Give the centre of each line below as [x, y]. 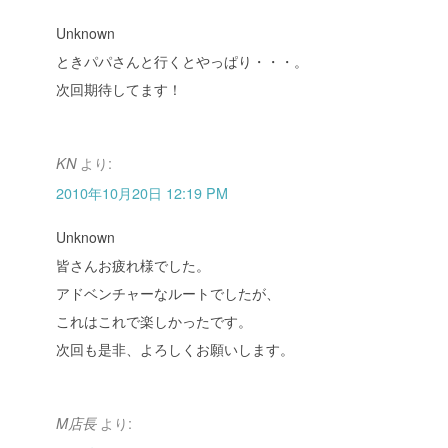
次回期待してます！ [119, 89]
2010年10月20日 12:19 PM [142, 193]
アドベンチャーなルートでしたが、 [168, 293]
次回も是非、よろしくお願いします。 [175, 349]
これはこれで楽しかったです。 [154, 321]
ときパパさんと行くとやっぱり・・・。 [182, 61]
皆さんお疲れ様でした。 [133, 265]
